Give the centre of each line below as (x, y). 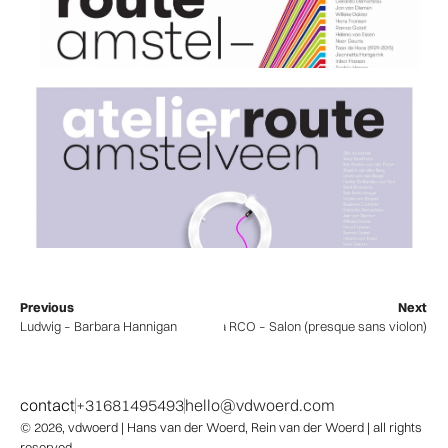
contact (47, 405)
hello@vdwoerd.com (260, 405)
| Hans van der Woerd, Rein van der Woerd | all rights (270, 427)
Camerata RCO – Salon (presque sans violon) (298, 326)
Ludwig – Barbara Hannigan (98, 326)
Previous (47, 307)
